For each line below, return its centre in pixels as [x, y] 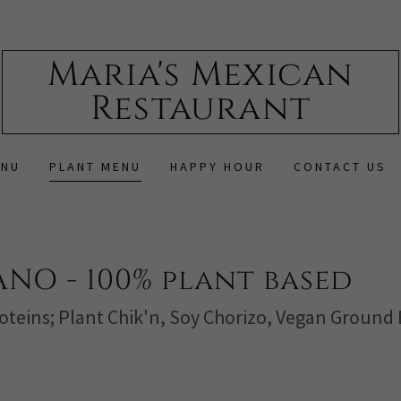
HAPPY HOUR [218, 166]
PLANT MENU [96, 166]
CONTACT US [340, 166]
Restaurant [200, 109]
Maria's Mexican [200, 75]
